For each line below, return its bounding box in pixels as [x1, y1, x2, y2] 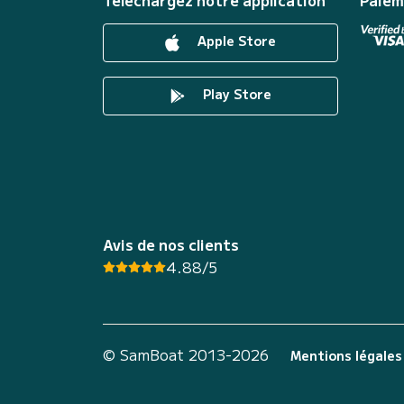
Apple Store [194, 32, 276, 50]
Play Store [198, 85, 271, 104]
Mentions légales [290, 346, 402, 364]
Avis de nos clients [103, 233, 239, 255]
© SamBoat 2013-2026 [103, 344, 269, 365]
